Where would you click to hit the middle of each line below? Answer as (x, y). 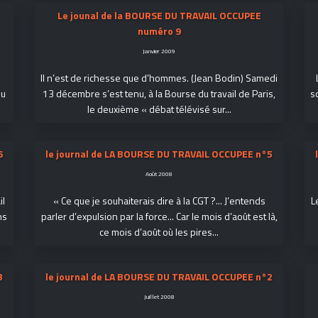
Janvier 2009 (159, 51)
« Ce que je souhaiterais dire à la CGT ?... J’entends (159, 201)
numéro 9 (159, 31)
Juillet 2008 (159, 296)
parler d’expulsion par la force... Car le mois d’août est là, (159, 216)
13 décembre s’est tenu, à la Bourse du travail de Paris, (159, 93)
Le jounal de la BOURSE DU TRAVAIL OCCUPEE (159, 15)
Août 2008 (159, 174)
